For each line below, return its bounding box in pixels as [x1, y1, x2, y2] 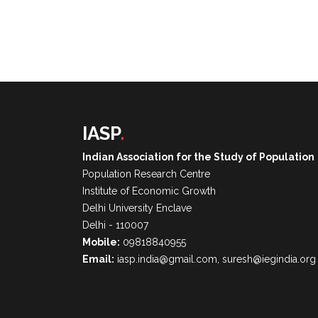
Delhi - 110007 [82, 219, 148, 231]
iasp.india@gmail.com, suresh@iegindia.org [114, 253, 316, 265]
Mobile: [82, 236, 120, 248]
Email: [82, 253, 114, 265]
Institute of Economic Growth [82, 185, 216, 197]
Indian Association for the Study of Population [82, 151, 314, 163]
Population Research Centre [82, 168, 210, 180]
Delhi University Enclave [82, 202, 192, 214]
